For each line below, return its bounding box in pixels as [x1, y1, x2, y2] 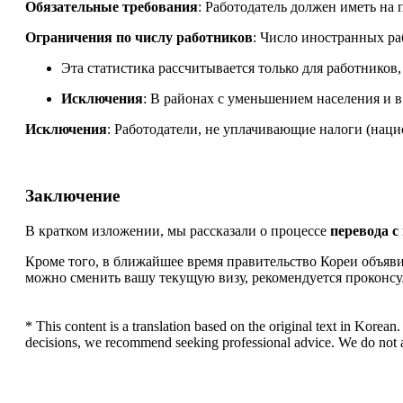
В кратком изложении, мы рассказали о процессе [25, 223, 330, 239]
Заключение [25, 186, 120, 206]
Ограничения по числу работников [25, 29, 253, 45]
